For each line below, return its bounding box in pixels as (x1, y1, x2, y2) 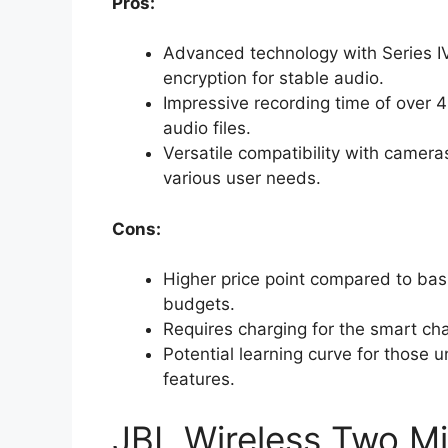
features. (163, 369, 235, 390)
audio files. (163, 118, 251, 139)
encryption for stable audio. (163, 68, 384, 89)
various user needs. (163, 168, 321, 189)
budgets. (163, 294, 235, 315)
